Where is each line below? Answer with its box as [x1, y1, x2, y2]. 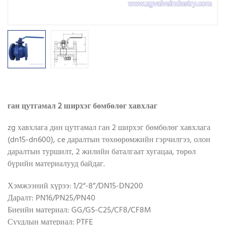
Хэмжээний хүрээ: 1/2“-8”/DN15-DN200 [8, 179, 143, 193]
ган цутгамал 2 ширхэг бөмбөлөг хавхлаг [8, 99, 157, 113]
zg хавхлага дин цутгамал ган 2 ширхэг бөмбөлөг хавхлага [8, 121, 210, 135]
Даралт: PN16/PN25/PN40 [8, 191, 95, 205]
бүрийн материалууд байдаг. [8, 157, 105, 171]
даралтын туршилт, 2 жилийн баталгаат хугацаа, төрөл [8, 145, 196, 159]
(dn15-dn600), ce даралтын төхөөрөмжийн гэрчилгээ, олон [8, 133, 210, 147]
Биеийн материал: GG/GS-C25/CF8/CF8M [8, 203, 151, 217]
